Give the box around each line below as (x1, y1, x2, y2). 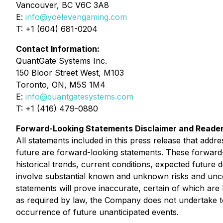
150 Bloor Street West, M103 (16, 68, 124, 78)
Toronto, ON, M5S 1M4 (16, 80, 106, 90)
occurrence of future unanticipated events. (16, 207, 179, 217)
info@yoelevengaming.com (25, 12, 127, 22)
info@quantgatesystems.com (25, 92, 133, 102)
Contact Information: (16, 44, 100, 54)
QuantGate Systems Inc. (16, 56, 107, 66)
